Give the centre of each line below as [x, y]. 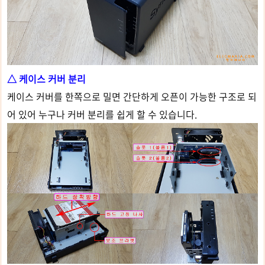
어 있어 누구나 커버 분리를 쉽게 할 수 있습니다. [102, 114]
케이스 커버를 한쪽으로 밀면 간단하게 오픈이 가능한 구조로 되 [132, 97]
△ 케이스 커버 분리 [46, 79]
